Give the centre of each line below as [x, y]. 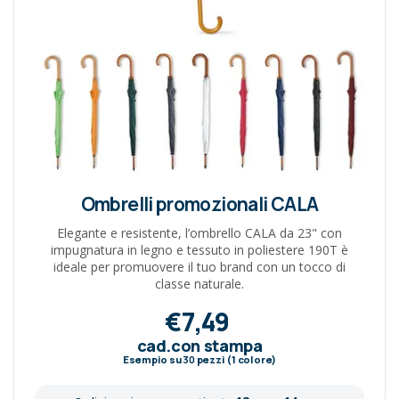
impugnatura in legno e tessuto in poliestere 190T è [199, 249]
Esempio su [153, 359]
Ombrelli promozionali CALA [199, 204]
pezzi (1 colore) [236, 359]
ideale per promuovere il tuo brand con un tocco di [199, 266]
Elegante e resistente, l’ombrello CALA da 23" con [199, 232]
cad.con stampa [199, 345]
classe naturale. [199, 283]
